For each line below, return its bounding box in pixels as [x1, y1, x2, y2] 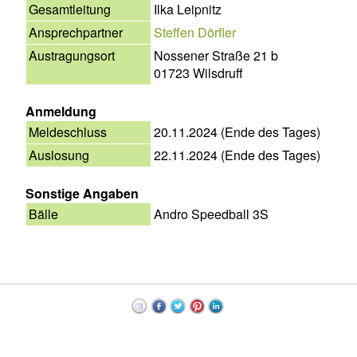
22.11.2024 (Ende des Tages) [154, 145, 320, 164]
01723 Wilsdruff [154, 63, 243, 82]
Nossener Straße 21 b [154, 45, 278, 65]
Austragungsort [29, 45, 115, 65]
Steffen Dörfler [154, 22, 236, 41]
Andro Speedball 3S [154, 204, 269, 223]
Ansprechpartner [29, 22, 123, 41]
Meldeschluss [29, 122, 107, 141]
